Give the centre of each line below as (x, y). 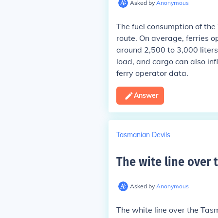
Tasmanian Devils (143, 135)
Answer (146, 95)
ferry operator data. (152, 73)
